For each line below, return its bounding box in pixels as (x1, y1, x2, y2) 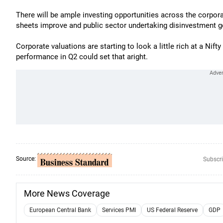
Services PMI (102, 207, 136, 214)
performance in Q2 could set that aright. (16, 52, 148, 61)
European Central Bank (29, 207, 91, 214)
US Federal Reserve (147, 207, 198, 214)
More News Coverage (24, 188, 110, 199)
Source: (16, 155, 37, 163)
